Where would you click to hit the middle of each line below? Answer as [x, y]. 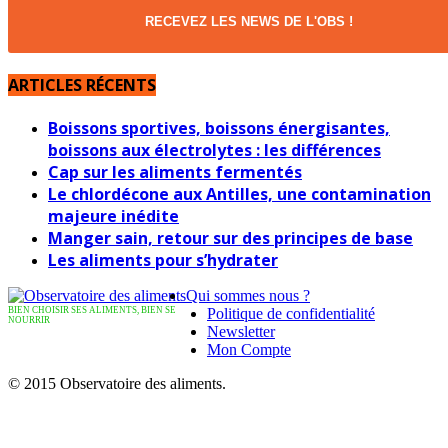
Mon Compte [249, 350]
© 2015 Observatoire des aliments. [117, 384]
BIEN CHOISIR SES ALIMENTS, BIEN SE [92, 310]
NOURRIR [29, 320]
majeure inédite [113, 216]
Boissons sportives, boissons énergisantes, [219, 128]
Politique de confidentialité [291, 314]
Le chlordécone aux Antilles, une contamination [239, 194]
